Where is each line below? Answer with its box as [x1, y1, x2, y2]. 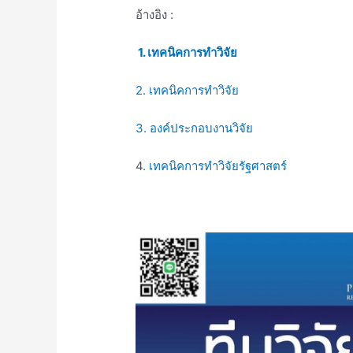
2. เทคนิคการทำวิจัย [136, 83, 240, 98]
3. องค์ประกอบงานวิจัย [136, 121, 254, 136]
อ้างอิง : [136, 7, 174, 23]
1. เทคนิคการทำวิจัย [136, 45, 238, 61]
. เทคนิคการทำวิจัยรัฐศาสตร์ [143, 158, 288, 174]
